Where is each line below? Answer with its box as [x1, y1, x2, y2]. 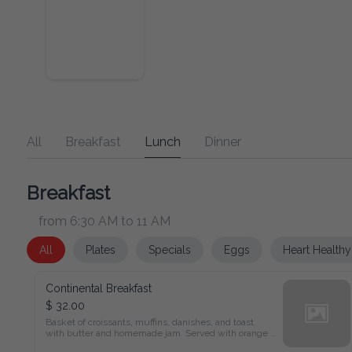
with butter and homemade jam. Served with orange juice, [45, 325, 258, 336]
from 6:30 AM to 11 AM [38, 211, 160, 225]
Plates [86, 240, 112, 252]
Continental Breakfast [45, 279, 141, 291]
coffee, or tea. [45, 337, 96, 348]
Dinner [192, 134, 227, 147]
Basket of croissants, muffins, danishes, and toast [45, 313, 229, 324]
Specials [145, 240, 181, 252]
